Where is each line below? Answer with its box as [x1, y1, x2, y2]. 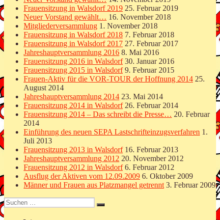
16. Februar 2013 [125, 145, 178, 154]
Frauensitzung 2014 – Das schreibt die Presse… [24, 110, 172, 118]
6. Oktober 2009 [142, 171, 193, 180]
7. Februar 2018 [125, 30, 174, 39]
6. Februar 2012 [125, 163, 174, 171]
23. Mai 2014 [121, 92, 163, 101]
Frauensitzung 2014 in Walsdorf [24, 101, 123, 110]
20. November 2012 [121, 154, 184, 163]
